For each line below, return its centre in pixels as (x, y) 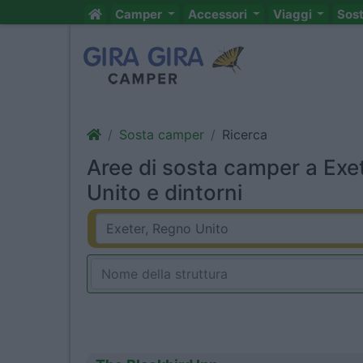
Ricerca (245, 135)
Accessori (218, 14)
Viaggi (293, 14)
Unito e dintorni (164, 192)
